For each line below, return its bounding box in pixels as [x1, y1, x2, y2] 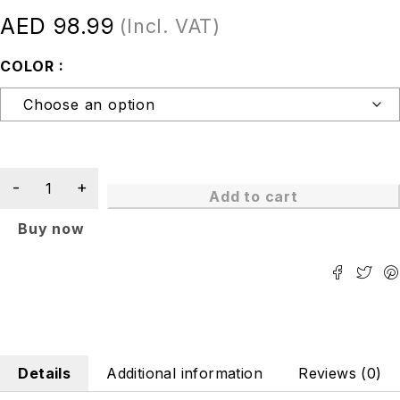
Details [18, 364, 71, 383]
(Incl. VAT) [119, 14, 221, 38]
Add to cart [209, 187, 298, 206]
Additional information [106, 364, 263, 383]
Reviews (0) [298, 364, 382, 383]
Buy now [18, 220, 85, 238]
